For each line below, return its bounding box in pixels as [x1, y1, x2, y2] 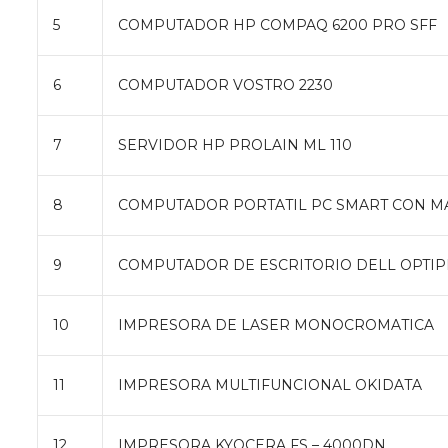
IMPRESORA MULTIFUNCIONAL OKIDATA [118, 375, 422, 394]
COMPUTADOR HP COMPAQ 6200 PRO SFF [118, 15, 437, 34]
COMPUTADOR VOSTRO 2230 [118, 75, 333, 94]
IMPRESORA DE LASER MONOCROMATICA [118, 315, 434, 334]
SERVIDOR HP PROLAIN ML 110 [118, 135, 352, 154]
